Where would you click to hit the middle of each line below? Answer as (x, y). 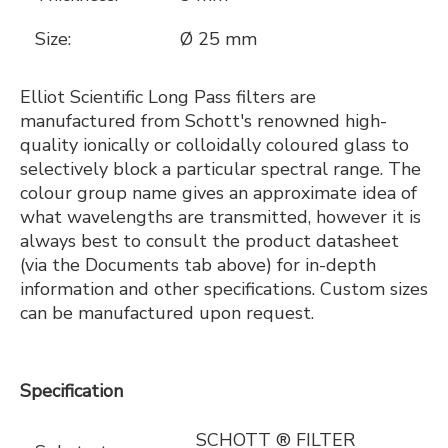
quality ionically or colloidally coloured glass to (214, 145)
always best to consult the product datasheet (209, 241)
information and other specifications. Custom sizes (224, 289)
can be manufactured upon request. (167, 313)
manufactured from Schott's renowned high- (203, 121)
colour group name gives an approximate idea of (218, 193)
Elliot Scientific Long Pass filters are (168, 97)
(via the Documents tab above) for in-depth (198, 265)
